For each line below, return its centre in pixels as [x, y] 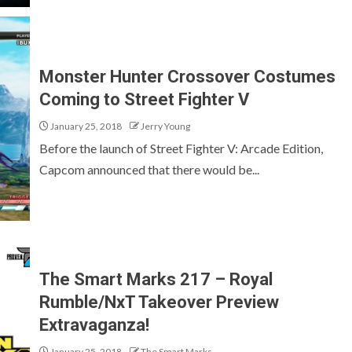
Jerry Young [165, 126]
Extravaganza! [94, 324]
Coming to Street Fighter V [144, 99]
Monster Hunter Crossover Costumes [187, 77]
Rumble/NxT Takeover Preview [159, 302]
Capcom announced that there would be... [149, 169]
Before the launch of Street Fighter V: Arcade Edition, [181, 148]
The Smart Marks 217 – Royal [156, 279]
